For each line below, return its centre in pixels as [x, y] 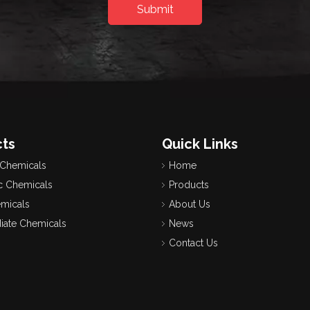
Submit [155, 9]
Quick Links [200, 144]
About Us [190, 204]
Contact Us [193, 243]
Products [189, 185]
